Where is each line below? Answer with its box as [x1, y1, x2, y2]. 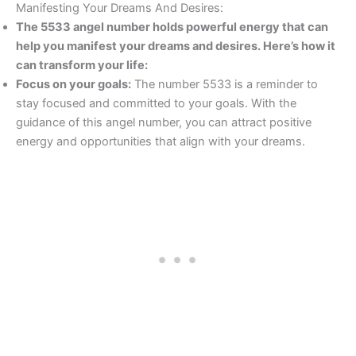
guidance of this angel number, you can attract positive [16, 115, 311, 130]
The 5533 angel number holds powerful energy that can [16, 20, 328, 35]
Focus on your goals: [16, 77, 131, 92]
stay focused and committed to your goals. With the [16, 96, 296, 111]
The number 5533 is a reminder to [131, 77, 318, 92]
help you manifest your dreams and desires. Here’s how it [16, 39, 335, 54]
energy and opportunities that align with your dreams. [16, 134, 305, 149]
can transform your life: [16, 58, 148, 73]
